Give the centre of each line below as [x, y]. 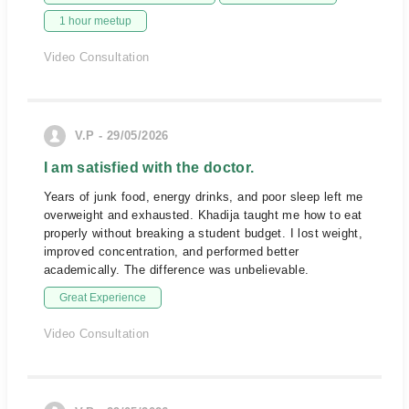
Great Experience [102, 298]
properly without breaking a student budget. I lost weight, [203, 233]
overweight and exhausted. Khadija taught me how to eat [203, 215]
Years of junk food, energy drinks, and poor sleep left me [203, 197]
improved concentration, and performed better [171, 252]
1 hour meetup [95, 21]
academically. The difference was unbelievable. [176, 270]
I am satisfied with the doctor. [149, 168]
